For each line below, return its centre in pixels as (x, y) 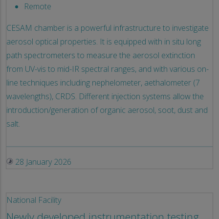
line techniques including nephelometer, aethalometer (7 (103, 83)
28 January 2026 (42, 162)
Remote (38, 7)
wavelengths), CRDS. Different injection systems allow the (105, 97)
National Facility (34, 200)
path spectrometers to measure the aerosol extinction (101, 55)
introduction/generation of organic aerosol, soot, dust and (107, 110)
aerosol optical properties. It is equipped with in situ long (104, 42)
